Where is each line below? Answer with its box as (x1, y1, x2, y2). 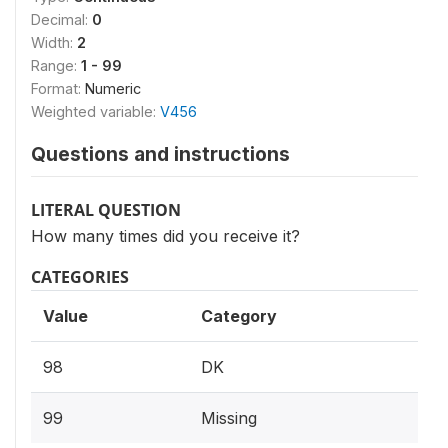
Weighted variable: (31, 103, 160, 120)
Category (201, 306, 277, 326)
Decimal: (31, 11, 92, 28)
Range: (31, 57, 81, 74)
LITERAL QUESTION (31, 199, 181, 221)
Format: (31, 80, 85, 97)
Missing (201, 408, 257, 428)
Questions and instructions (31, 142, 290, 166)
